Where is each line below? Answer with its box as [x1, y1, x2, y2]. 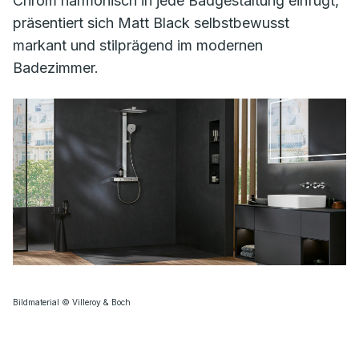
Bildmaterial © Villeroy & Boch [13, 297, 131, 308]
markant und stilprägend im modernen [13, 37, 263, 54]
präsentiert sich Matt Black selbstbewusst [13, 14, 289, 31]
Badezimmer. [13, 59, 103, 76]
